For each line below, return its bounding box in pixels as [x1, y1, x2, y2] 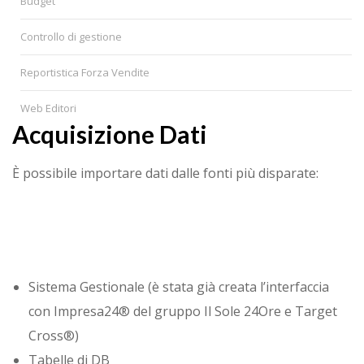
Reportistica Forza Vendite [19, 64, 149, 80]
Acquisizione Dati [12, 119, 207, 149]
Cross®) [28, 327, 79, 345]
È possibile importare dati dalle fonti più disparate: [12, 164, 318, 183]
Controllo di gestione [19, 28, 122, 44]
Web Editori [19, 100, 76, 115]
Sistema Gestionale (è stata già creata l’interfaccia [28, 278, 329, 297]
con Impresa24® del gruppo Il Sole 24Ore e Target [28, 302, 337, 321]
